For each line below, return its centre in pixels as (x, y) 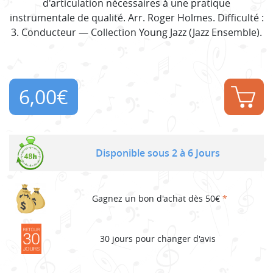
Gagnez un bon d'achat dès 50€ (157, 199)
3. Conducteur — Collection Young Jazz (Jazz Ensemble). (136, 32)
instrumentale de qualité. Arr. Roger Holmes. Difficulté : (136, 17)
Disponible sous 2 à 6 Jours (158, 153)
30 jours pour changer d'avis (158, 239)
